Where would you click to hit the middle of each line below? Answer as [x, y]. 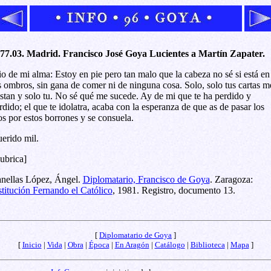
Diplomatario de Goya [135, 235]
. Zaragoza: [231, 179]
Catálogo [170, 244]
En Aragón [132, 244]
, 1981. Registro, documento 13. [174, 190]
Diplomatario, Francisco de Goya [146, 179]
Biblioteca [207, 244]
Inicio [32, 244]
